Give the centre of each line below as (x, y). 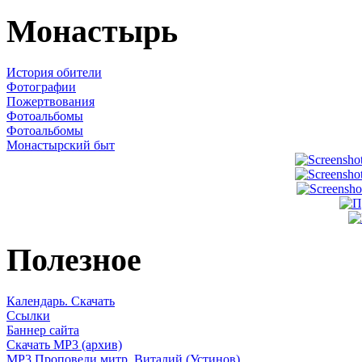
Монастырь (92, 32)
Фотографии (41, 87)
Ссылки (28, 315)
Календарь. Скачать (61, 301)
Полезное (74, 259)
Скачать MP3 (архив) (64, 344)
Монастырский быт (61, 145)
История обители (54, 73)
